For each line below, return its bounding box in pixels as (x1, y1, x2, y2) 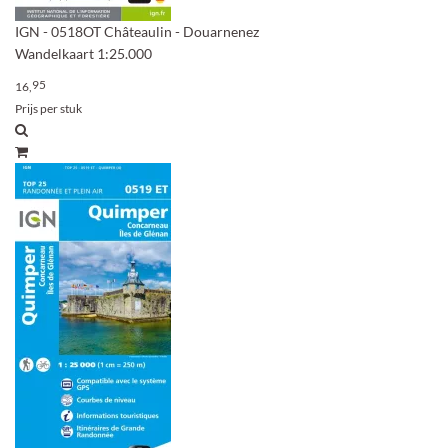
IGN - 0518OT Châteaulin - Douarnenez (15, 23, 259, 40)
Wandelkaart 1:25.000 (15, 45, 152, 62)
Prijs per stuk (15, 101, 82, 116)
